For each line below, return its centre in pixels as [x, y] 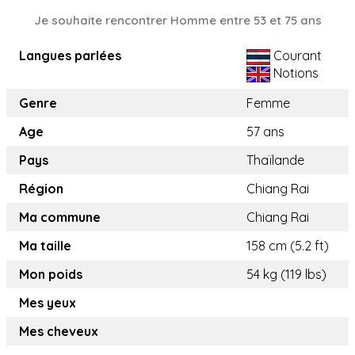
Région [41, 189]
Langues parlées [70, 56]
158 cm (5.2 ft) [288, 246]
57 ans [265, 132]
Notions [294, 73]
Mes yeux [48, 303]
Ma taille [45, 246]
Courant [296, 56]
